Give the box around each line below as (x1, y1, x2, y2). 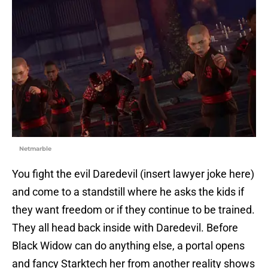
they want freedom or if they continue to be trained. (12, 203, 255, 217)
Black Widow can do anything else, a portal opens (12, 239, 245, 252)
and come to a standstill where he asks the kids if (12, 185, 244, 199)
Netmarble (19, 145, 51, 153)
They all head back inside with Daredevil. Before (12, 221, 238, 234)
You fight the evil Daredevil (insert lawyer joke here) (12, 167, 254, 181)
